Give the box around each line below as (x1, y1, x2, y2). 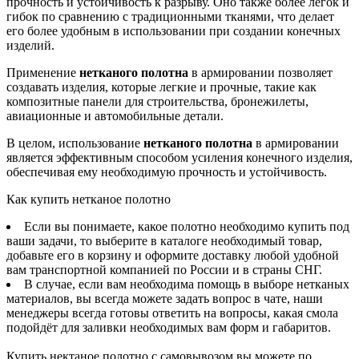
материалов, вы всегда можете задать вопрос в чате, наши (6, 292, 323, 306)
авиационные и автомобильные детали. (6, 109, 224, 123)
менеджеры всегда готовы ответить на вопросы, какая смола (6, 306, 338, 321)
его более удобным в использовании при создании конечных (6, 24, 341, 38)
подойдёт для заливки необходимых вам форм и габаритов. (6, 321, 331, 335)
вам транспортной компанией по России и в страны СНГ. (6, 263, 322, 277)
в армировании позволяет (188, 66, 333, 80)
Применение (6, 66, 79, 80)
